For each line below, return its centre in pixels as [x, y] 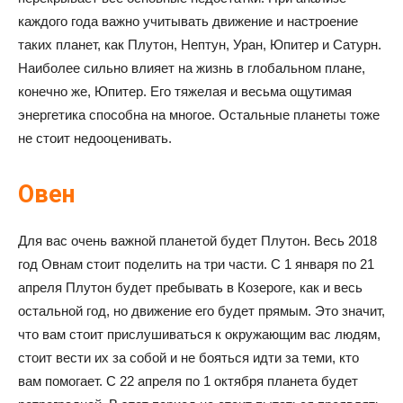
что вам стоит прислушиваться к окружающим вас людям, [199, 334]
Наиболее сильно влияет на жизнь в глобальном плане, [192, 68]
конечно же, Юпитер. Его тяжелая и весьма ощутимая [185, 91]
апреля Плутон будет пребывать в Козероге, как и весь [190, 287]
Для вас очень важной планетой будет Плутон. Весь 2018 [197, 241]
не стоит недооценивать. [95, 138]
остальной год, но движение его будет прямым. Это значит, [201, 311]
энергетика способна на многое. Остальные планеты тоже [199, 115]
